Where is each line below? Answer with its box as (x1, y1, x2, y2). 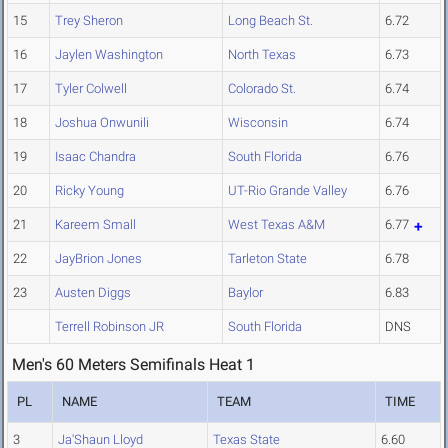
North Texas (228, 47, 296, 63)
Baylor (228, 285, 263, 301)
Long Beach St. (228, 13, 313, 29)
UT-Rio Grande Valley (228, 183, 347, 199)
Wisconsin (228, 115, 288, 131)
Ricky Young (55, 183, 124, 199)
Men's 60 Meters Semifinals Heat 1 (12, 355, 255, 375)
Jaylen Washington (55, 47, 163, 63)
